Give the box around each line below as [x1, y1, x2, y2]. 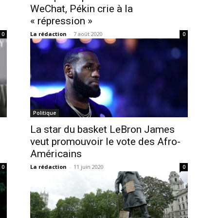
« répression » [30, 15, 92, 27]
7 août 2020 [73, 30, 103, 37]
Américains [30, 147, 82, 160]
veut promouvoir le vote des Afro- [30, 135, 181, 147]
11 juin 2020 [73, 163, 104, 170]
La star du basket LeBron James [30, 123, 175, 135]
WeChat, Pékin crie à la [30, 2, 133, 15]
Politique [33, 109, 56, 116]
